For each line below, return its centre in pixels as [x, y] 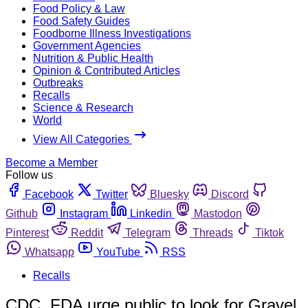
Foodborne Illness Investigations [112, 33]
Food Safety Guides [81, 21]
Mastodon [218, 213]
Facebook [49, 194]
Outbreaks [58, 82]
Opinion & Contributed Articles [107, 70]
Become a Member [52, 162]
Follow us [29, 175]
